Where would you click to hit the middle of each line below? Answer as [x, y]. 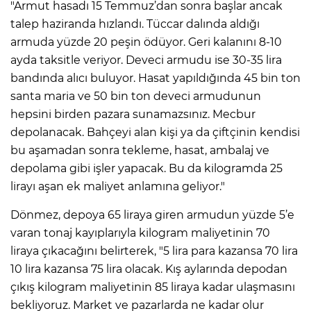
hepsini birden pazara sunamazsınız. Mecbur [133, 115]
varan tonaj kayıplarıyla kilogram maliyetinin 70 [140, 233]
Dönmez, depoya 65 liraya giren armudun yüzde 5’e [152, 215]
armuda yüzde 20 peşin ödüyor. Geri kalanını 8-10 [146, 42]
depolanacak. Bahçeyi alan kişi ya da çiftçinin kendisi [155, 133]
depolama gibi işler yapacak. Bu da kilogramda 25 [146, 169]
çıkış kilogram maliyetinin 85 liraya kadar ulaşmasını [153, 287]
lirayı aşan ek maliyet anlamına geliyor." [118, 187]
